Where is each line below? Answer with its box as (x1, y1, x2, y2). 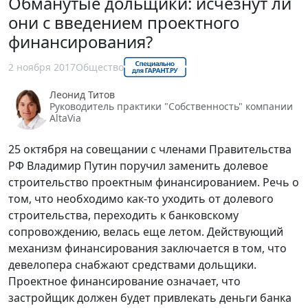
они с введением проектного (8, 10, 239, 34)
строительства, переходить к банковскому (8, 207, 239, 223)
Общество (76, 60, 124, 74)
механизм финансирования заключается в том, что (8, 240, 287, 256)
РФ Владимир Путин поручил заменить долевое (8, 157, 268, 173)
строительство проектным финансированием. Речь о (8, 174, 299, 190)
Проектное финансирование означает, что (8, 273, 241, 289)
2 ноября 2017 (8, 60, 76, 74)
